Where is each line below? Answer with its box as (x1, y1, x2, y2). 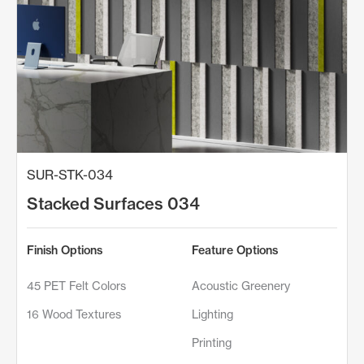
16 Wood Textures (27, 306, 121, 321)
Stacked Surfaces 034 (27, 193, 200, 214)
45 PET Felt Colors (27, 278, 126, 292)
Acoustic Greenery (192, 278, 290, 292)
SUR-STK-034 (27, 166, 113, 183)
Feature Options (192, 242, 278, 258)
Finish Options (27, 242, 102, 258)
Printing (192, 335, 232, 349)
